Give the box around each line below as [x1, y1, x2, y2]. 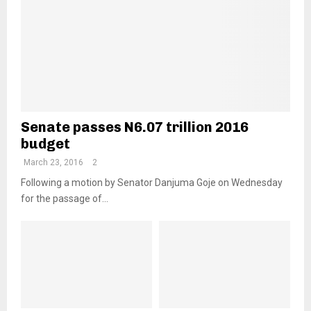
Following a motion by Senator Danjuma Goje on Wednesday [21, 177, 283, 189]
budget [21, 135, 70, 153]
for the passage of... [21, 193, 108, 205]
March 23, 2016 [24, 158, 83, 168]
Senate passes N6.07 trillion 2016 [21, 119, 249, 136]
